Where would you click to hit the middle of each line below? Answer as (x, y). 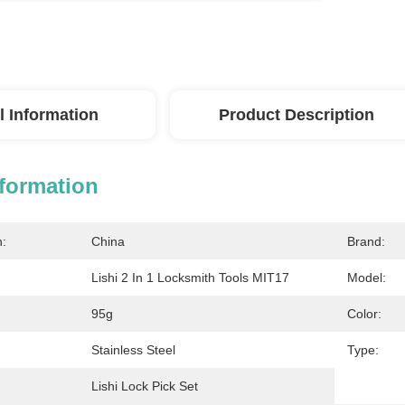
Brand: (366, 241)
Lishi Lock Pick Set (145, 386)
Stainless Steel (133, 350)
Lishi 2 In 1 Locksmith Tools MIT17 (190, 278)
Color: (364, 314)
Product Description (297, 115)
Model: (367, 278)
